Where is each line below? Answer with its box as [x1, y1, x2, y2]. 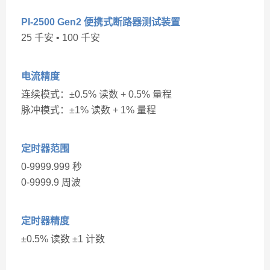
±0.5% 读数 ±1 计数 [21, 234, 105, 244]
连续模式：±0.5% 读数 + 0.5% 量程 [21, 89, 172, 99]
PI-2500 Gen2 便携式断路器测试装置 [21, 17, 180, 27]
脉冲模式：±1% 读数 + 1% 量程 [21, 105, 156, 115]
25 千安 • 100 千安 [21, 33, 100, 43]
